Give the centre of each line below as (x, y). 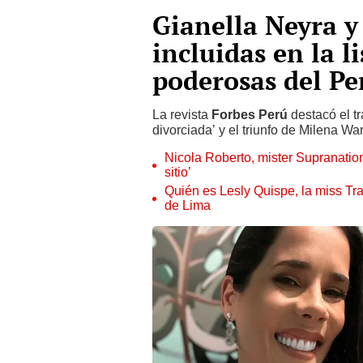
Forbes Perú (250, 115)
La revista (182, 115)
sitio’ (178, 172)
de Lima (188, 205)
